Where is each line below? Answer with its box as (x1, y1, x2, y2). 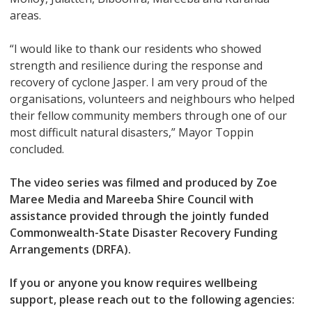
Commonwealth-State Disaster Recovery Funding (9, 225, 277, 241)
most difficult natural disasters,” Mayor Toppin (9, 125, 253, 141)
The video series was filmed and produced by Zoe (9, 175, 277, 191)
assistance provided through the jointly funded (9, 208, 269, 224)
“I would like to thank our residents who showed (9, 41, 261, 57)
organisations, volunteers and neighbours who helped (9, 91, 295, 107)
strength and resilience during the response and (9, 58, 263, 74)
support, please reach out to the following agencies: (9, 292, 295, 308)
